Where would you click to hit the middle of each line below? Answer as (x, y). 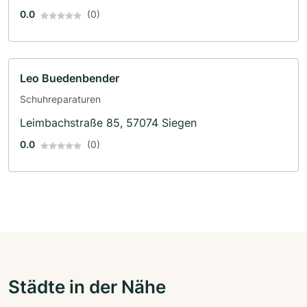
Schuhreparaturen (60, 99)
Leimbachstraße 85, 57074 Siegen (108, 123)
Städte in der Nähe (87, 287)
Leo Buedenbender (70, 78)
